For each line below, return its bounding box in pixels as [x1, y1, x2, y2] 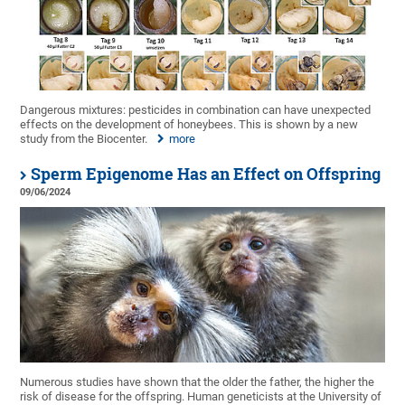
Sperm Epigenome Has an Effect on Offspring [31, 164, 381, 185]
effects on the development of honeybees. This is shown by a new [20, 118, 359, 132]
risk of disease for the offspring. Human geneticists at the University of [20, 389, 382, 403]
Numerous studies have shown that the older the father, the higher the [20, 374, 375, 389]
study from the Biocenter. [20, 132, 148, 146]
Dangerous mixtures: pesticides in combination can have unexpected [20, 103, 372, 118]
